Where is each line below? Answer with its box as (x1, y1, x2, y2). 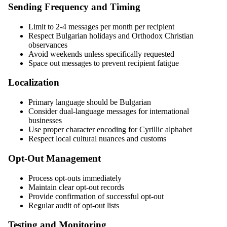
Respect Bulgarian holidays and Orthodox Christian (28, 31, 194, 40)
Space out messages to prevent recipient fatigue (28, 58, 179, 67)
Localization (8, 77, 59, 88)
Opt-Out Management (8, 153, 101, 164)
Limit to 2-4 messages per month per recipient (28, 22, 174, 31)
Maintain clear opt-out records (28, 182, 124, 192)
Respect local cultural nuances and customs (28, 134, 166, 143)
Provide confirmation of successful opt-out (28, 192, 164, 201)
